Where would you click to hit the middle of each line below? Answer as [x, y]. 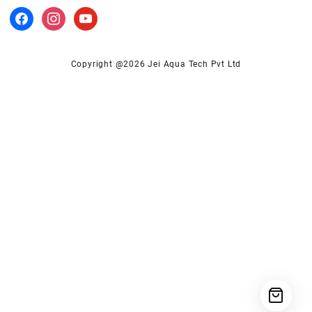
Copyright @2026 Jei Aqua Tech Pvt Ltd [156, 64]
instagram [63, 14]
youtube [90, 14]
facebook [29, 14]
